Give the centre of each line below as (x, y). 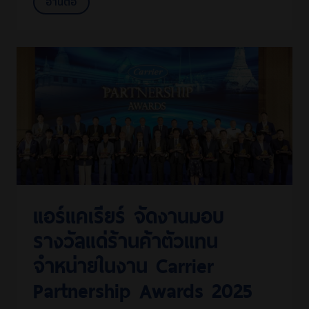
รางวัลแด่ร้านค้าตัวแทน (126, 239)
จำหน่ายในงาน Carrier (123, 264)
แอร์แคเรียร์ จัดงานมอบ (129, 214)
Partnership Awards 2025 (143, 289)
